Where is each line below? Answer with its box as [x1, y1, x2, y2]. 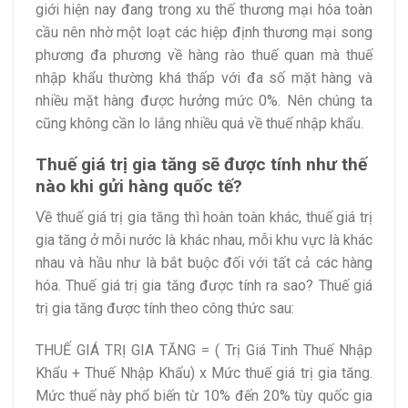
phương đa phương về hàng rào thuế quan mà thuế [36, 46, 372, 64]
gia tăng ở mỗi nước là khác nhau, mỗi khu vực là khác [36, 231, 372, 250]
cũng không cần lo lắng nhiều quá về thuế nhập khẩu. [36, 114, 363, 132]
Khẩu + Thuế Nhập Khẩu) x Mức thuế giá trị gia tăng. [36, 364, 372, 382]
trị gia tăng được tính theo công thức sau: [36, 300, 294, 318]
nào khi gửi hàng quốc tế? [36, 175, 242, 197]
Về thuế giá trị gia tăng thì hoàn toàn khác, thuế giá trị [36, 209, 372, 227]
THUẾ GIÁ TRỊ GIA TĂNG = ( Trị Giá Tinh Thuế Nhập [36, 342, 372, 360]
